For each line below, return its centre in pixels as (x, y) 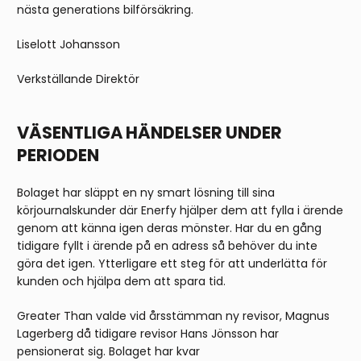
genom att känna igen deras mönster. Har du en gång (169, 228)
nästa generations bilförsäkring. (105, 10)
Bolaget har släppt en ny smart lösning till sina (146, 193)
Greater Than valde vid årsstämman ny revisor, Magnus (173, 316)
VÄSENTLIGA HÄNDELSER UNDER (149, 133)
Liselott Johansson (68, 45)
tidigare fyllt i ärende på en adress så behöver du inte (167, 246)
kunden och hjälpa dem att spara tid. (121, 282)
